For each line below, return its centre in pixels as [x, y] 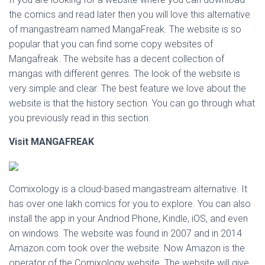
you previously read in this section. [80, 118]
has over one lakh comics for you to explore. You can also [130, 204]
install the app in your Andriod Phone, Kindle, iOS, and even [128, 219]
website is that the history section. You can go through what [132, 103]
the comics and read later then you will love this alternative [130, 14]
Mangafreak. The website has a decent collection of [117, 59]
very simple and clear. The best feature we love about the [127, 88]
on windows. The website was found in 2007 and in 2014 [125, 233]
